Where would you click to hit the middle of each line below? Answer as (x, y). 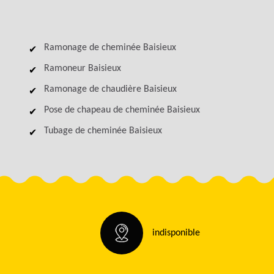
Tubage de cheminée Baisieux (103, 131)
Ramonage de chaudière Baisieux (110, 89)
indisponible (176, 233)
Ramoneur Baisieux (83, 68)
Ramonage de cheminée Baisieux (110, 48)
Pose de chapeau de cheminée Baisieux (122, 110)
